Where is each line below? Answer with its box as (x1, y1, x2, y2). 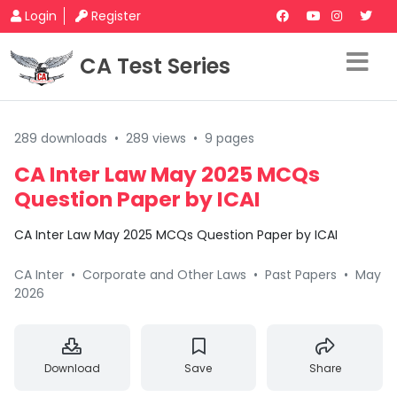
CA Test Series (80, 51, 230, 81)
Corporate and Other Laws (82, 266, 246, 284)
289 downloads (14, 129, 107, 147)
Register (91, 7, 141, 25)
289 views (126, 129, 186, 147)
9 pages (205, 129, 254, 147)
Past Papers (265, 266, 337, 284)
